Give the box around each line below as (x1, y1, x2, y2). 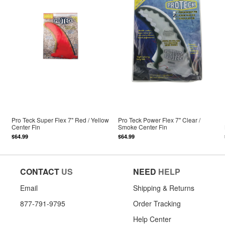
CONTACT (20, 165, 59, 177)
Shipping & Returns (133, 182, 194, 193)
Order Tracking (133, 198, 181, 208)
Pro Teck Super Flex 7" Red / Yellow (12, 116, 109, 125)
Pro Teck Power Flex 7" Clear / (118, 116, 201, 125)
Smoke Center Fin (118, 123, 168, 132)
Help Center (133, 213, 171, 224)
